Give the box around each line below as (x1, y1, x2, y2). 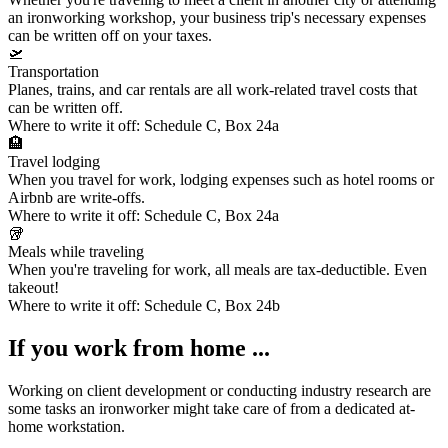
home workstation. (8, 418, 125, 436)
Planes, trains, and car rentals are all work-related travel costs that (8, 81, 417, 99)
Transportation (8, 63, 99, 81)
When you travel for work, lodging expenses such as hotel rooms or (8, 171, 434, 189)
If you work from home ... (8, 335, 270, 362)
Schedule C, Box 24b (144, 297, 280, 315)
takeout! (8, 279, 59, 297)
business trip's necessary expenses (213, 9, 426, 27)
